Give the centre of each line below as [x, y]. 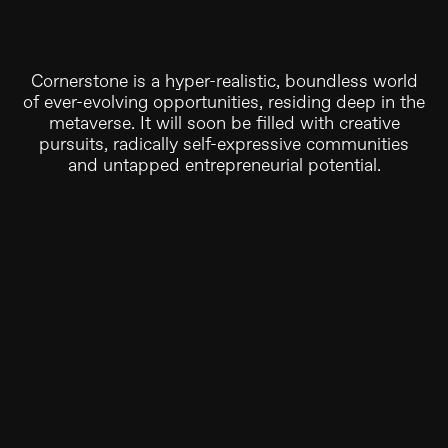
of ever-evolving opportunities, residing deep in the [224, 103]
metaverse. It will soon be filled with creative [224, 124]
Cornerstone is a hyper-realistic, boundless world [224, 82]
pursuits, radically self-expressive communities [224, 145]
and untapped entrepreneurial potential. [224, 166]
